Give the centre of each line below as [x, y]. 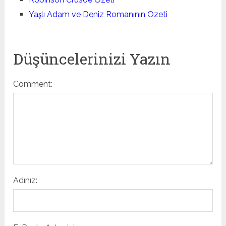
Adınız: [25, 180]
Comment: [33, 84]
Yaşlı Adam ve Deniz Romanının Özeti [98, 14]
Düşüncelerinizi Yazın [92, 59]
